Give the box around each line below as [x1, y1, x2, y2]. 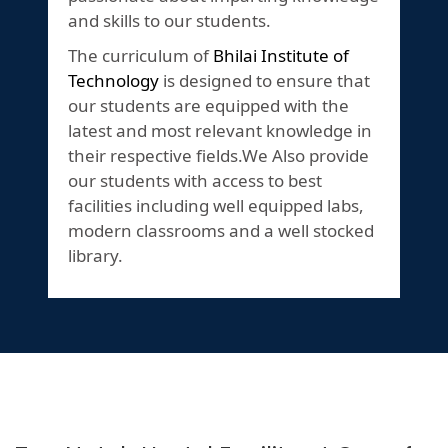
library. [68, 244, 123, 268]
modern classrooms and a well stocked [68, 219, 374, 243]
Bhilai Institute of [213, 44, 349, 68]
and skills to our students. [68, 9, 271, 33]
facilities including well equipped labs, [68, 194, 364, 218]
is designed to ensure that [159, 69, 370, 93]
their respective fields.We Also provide [68, 144, 369, 168]
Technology [68, 69, 159, 93]
